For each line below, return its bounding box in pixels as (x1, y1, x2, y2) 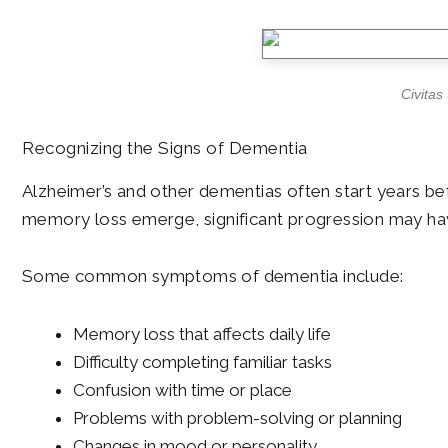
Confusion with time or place (73, 380, 292, 401)
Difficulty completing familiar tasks (73, 352, 332, 373)
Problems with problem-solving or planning (73, 408, 402, 429)
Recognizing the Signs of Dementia (22, 137, 308, 158)
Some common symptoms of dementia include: (22, 266, 404, 287)
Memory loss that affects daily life (73, 324, 331, 345)
